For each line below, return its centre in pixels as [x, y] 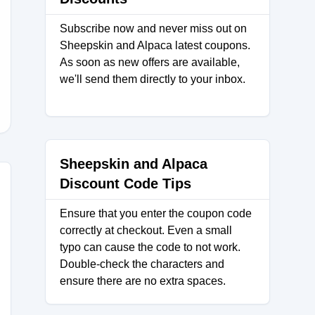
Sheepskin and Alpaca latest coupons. [155, 45]
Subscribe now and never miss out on [153, 28]
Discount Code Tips [126, 184]
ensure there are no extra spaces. [143, 281]
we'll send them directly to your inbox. [153, 79]
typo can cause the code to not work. [150, 247]
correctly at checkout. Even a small [146, 230]
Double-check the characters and [142, 264]
